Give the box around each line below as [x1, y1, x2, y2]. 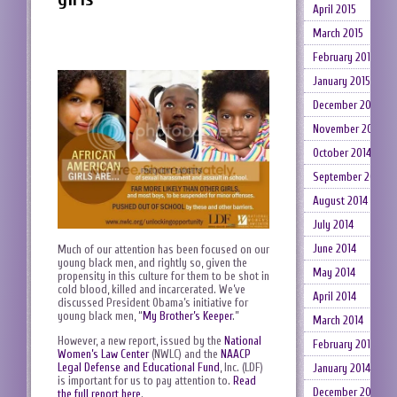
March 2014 [312, 314, 363, 327]
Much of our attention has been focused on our [58, 242, 269, 256]
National [224, 334, 261, 348]
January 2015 [312, 74, 370, 88]
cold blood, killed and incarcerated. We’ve [58, 282, 245, 296]
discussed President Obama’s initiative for [58, 295, 248, 309]
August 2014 [312, 194, 368, 207]
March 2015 [312, 27, 363, 40]
